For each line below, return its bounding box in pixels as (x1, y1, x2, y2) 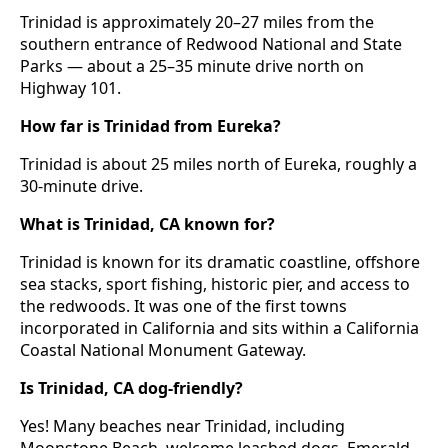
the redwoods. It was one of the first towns (20, 295, 347, 318)
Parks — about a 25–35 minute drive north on (20, 55, 364, 78)
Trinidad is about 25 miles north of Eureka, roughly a (20, 153, 417, 176)
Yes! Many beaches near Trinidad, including (20, 415, 345, 438)
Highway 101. (20, 77, 121, 100)
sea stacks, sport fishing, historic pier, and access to (20, 273, 410, 296)
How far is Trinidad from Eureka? (20, 115, 281, 138)
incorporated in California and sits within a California (20, 317, 419, 340)
